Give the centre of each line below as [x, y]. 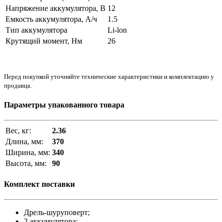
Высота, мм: [26, 163]
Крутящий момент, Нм [44, 41]
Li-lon [117, 30]
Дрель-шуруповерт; [57, 213]
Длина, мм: [24, 141]
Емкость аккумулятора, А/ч [51, 19]
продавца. [18, 86]
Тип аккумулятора [36, 30]
